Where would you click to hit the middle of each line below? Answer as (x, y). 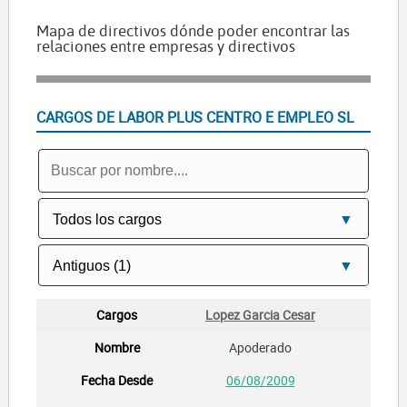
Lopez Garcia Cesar (260, 314)
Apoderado (260, 347)
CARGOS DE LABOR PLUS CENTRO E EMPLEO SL (195, 118)
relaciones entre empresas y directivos (165, 46)
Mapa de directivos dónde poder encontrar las (193, 30)
